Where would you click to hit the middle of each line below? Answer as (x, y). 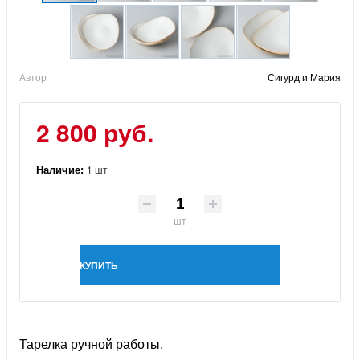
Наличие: (61, 170)
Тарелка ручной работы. (91, 343)
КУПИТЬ (99, 265)
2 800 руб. (95, 133)
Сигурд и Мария (304, 77)
